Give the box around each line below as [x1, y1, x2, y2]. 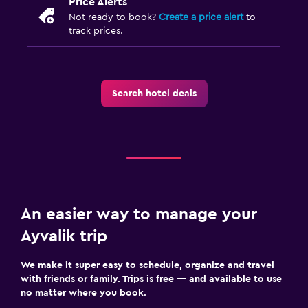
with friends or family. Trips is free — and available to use [21, 274, 282, 284]
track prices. [69, 25, 123, 36]
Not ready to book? [69, 12, 159, 22]
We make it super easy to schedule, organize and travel [21, 260, 274, 270]
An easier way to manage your [21, 206, 257, 223]
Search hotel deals [111, 88, 197, 98]
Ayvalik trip [21, 228, 107, 245]
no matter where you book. [21, 287, 146, 298]
